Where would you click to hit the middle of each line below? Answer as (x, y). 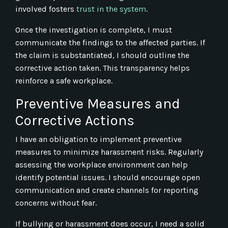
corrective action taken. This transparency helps (103, 68)
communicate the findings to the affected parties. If (110, 42)
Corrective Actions (75, 120)
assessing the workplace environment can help (102, 164)
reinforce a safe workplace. (64, 80)
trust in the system (111, 9)
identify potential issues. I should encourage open (108, 177)
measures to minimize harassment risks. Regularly (109, 152)
